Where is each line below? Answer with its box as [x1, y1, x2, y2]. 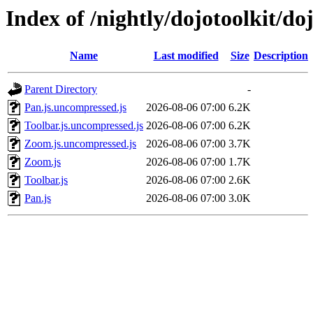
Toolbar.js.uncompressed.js [24, 119, 143, 132]
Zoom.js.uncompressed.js [24, 138, 136, 150]
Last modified [153, 50, 219, 62]
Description [254, 50, 308, 62]
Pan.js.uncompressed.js [24, 101, 126, 114]
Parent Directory [24, 83, 97, 96]
